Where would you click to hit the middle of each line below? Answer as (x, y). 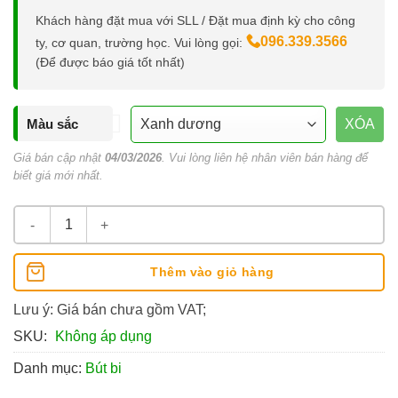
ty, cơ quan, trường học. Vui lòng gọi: (141, 43)
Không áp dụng (103, 337)
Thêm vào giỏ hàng (212, 272)
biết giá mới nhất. (58, 175)
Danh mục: (49, 369)
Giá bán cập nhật (59, 158)
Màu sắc (52, 123)
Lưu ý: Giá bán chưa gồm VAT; (110, 310)
